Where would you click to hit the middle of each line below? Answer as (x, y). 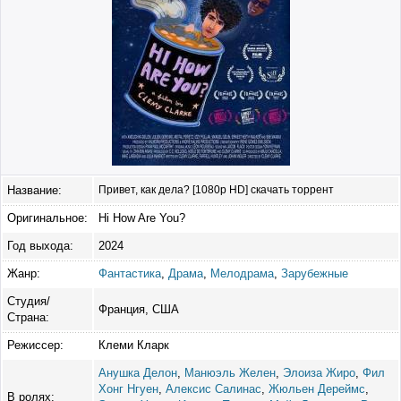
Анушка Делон (138, 372)
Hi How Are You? (142, 218)
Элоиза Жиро (319, 372)
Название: (34, 190)
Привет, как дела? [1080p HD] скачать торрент (216, 189)
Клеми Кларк (134, 345)
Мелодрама (242, 273)
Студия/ (29, 301)
